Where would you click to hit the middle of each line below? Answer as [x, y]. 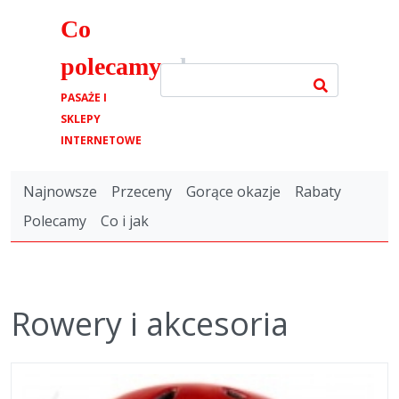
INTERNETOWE [101, 140]
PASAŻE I [84, 98]
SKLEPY [81, 119]
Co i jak [125, 221]
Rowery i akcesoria [150, 324]
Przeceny [142, 191]
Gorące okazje [233, 191]
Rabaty [318, 191]
